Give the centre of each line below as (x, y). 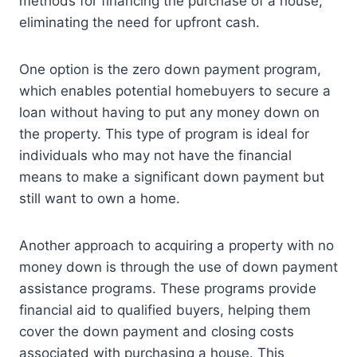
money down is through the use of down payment (178, 267)
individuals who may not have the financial (155, 156)
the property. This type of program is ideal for (164, 134)
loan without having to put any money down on (169, 113)
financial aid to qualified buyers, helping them (165, 310)
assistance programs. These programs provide (168, 289)
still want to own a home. (100, 199)
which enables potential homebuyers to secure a (175, 91)
